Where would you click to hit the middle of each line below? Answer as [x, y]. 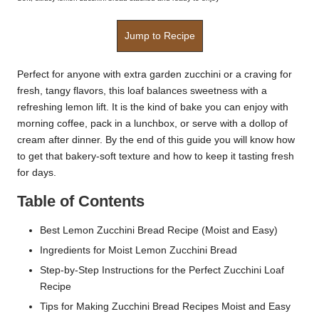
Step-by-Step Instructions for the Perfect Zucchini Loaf [162, 271]
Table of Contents [81, 202]
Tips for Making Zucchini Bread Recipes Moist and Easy [165, 307]
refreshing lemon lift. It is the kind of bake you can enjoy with [153, 108]
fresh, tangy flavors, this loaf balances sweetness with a [142, 91]
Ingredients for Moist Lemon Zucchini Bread [138, 251]
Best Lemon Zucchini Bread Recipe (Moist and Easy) [159, 231]
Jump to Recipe [159, 36]
